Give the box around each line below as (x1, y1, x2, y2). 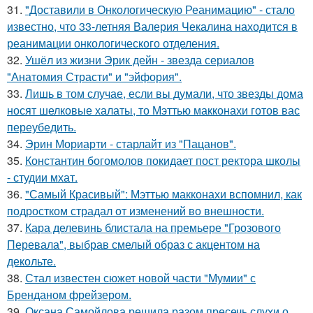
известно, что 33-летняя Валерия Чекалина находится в (7, 18, 298, 34)
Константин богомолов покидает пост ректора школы (25, 152, 300, 168)
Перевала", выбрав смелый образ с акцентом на (7, 236, 260, 252)
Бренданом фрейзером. (7, 286, 131, 303)
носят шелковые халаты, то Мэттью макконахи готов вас (7, 102, 300, 118)
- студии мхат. (7, 169, 78, 185)
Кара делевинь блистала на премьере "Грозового (25, 219, 281, 235)
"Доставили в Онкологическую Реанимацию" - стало (25, 1, 295, 17)
